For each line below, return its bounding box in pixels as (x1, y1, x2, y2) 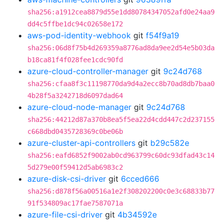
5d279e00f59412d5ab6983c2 (27, 163, 123, 171)
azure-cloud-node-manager (27, 102, 131, 112)
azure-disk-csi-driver (27, 174, 106, 184)
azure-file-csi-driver (27, 210, 103, 220)
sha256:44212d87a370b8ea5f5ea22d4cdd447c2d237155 (27, 115, 215, 123)
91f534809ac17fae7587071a (27, 199, 123, 207)
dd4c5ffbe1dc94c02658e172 (27, 20, 123, 28)
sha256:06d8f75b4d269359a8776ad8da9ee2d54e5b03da (27, 44, 215, 52)
